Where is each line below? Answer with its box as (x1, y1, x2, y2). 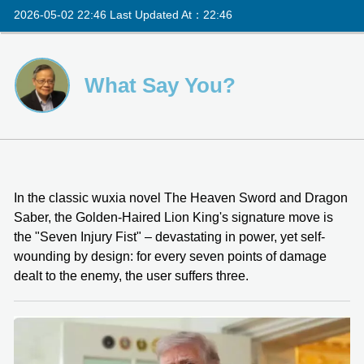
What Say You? (84, 72, 236, 97)
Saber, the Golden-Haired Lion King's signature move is (14, 210, 333, 224)
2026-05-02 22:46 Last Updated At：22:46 (14, 7, 232, 21)
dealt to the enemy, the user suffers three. (14, 268, 249, 283)
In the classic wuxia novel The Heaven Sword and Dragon (14, 190, 348, 205)
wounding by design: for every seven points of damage (14, 249, 327, 263)
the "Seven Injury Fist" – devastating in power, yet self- (14, 229, 325, 244)
